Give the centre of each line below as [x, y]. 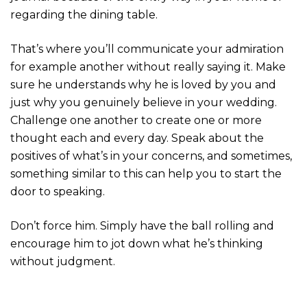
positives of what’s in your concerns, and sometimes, [151, 156]
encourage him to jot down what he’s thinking [137, 243]
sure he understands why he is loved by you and [143, 84]
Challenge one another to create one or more [136, 120]
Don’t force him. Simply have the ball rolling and [142, 225]
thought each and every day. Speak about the [137, 138]
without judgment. [63, 261]
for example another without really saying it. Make [148, 66]
